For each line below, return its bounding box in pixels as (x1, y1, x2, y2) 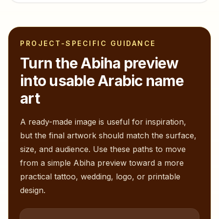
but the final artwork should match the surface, (20, 131, 197, 140)
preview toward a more (95, 158, 184, 168)
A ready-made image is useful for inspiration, (20, 117, 186, 127)
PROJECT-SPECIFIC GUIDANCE (20, 39, 156, 47)
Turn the (20, 54, 81, 72)
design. (20, 185, 45, 195)
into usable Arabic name (20, 72, 184, 89)
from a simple (20, 158, 73, 168)
